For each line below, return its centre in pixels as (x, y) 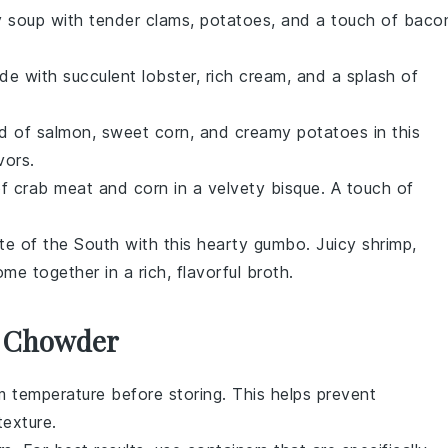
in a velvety (219, 188)
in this (394, 132)
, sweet (123, 132)
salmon (64, 132)
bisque (295, 188)
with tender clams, (122, 20)
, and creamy (243, 132)
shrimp (387, 244)
